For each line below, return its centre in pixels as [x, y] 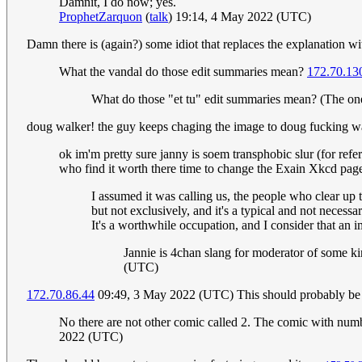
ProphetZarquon [101, 17]
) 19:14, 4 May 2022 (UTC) [240, 17]
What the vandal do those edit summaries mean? [183, 72]
